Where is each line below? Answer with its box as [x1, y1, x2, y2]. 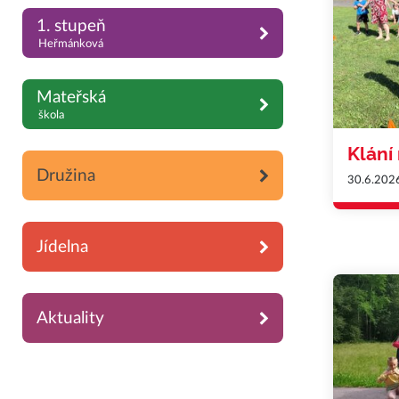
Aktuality [37, 309, 104, 327]
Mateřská [37, 89, 106, 107]
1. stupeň [37, 18, 106, 36]
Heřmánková [37, 38, 103, 50]
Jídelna [37, 238, 88, 256]
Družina [37, 167, 95, 184]
